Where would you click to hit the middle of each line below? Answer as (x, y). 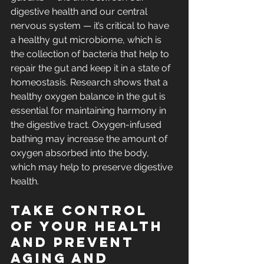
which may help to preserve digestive (93, 167)
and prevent (75, 242)
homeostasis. (40, 82)
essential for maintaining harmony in (90, 111)
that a (157, 82)
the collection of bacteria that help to (91, 54)
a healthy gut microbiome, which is (87, 40)
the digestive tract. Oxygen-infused (87, 125)
